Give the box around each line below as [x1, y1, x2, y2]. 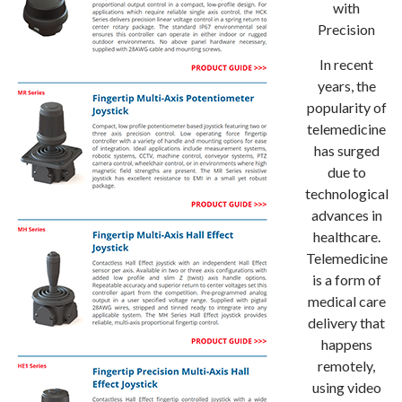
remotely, [318, 357, 375, 374]
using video [311, 379, 381, 396]
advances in [310, 206, 382, 223]
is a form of [311, 271, 381, 288]
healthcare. [312, 228, 380, 245]
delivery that [308, 314, 385, 331]
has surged [313, 142, 380, 159]
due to [327, 163, 366, 180]
